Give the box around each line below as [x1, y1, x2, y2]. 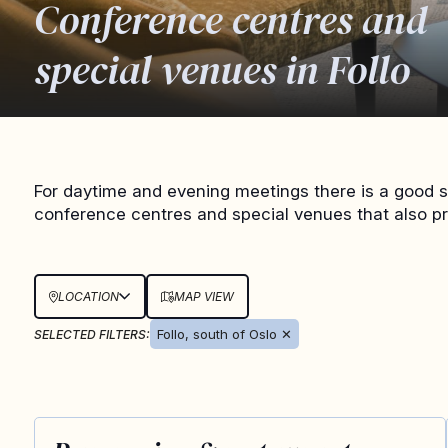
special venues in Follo [33, 43, 410, 97]
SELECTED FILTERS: [33, 326, 150, 342]
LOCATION [57, 289, 119, 304]
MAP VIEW [173, 289, 234, 304]
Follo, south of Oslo [156, 326, 277, 342]
